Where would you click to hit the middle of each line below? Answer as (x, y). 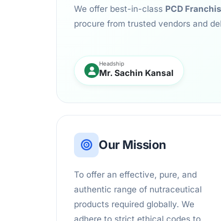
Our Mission (132, 145)
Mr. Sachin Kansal (136, 73)
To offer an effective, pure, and (135, 175)
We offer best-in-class (120, 9)
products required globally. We (134, 204)
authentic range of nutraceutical (138, 190)
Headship (112, 64)
